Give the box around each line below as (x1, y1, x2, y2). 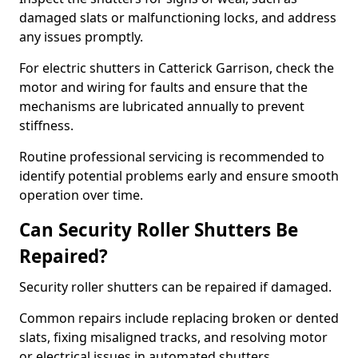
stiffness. (19, 117, 77, 134)
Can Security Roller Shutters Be (19, 217, 298, 242)
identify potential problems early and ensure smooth (19, 167, 339, 185)
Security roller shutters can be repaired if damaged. (19, 278, 335, 296)
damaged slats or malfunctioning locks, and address (19, 9, 336, 26)
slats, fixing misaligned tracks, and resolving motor (19, 328, 328, 346)
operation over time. (19, 186, 143, 204)
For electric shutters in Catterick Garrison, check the (19, 59, 334, 77)
